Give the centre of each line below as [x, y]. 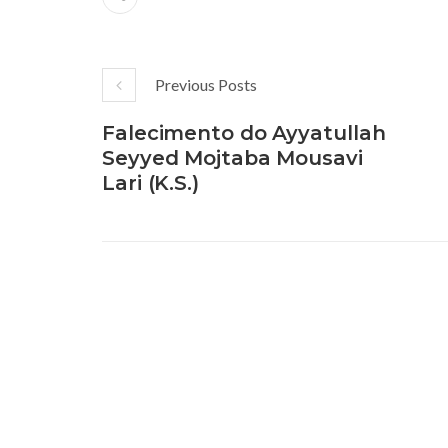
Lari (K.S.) [150, 183]
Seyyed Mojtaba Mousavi [232, 158]
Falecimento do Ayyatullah [244, 133]
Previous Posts [206, 85]
